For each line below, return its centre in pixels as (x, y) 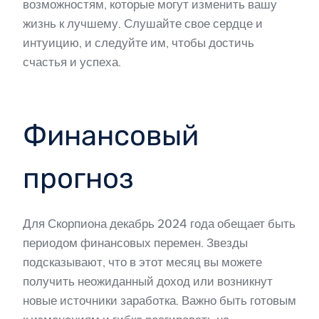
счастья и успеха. (72, 62)
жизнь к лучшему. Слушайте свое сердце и (143, 23)
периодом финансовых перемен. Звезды (135, 243)
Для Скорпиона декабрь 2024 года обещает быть (159, 224)
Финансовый (111, 136)
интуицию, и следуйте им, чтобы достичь (138, 43)
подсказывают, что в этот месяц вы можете (142, 262)
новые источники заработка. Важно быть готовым (159, 300)
